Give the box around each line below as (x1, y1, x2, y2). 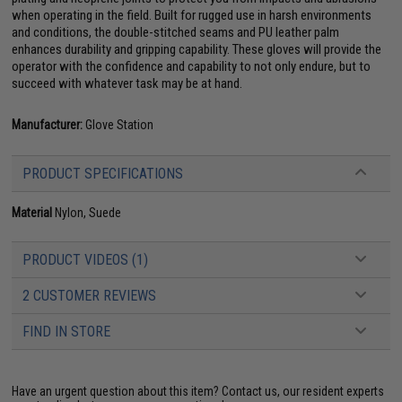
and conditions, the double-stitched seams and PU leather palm (12, 23, 340, 40)
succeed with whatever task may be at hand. (12, 74, 243, 92)
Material (12, 205, 53, 220)
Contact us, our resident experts (222, 383, 385, 398)
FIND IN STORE (22, 322, 111, 340)
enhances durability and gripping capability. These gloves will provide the (12, 40, 382, 57)
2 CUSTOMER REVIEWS (22, 286, 157, 304)
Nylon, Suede (52, 205, 122, 220)
